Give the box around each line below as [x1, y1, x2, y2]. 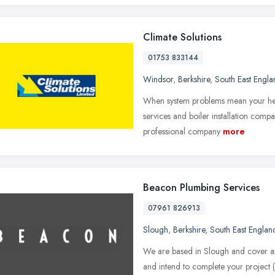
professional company [143, 125, 220, 137]
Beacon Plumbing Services [143, 180, 260, 195]
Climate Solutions [143, 29, 222, 44]
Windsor [143, 72, 173, 85]
